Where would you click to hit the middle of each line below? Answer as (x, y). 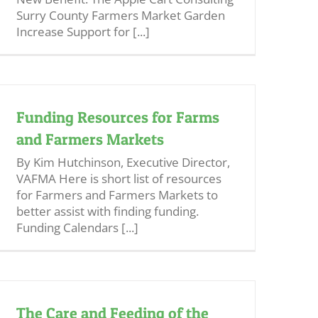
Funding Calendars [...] (77, 227)
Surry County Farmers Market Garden (121, 15)
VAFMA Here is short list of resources (119, 179)
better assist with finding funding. (108, 211)
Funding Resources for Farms (118, 117)
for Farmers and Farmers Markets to (117, 195)
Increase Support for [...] (83, 32)
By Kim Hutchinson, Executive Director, (123, 162)
